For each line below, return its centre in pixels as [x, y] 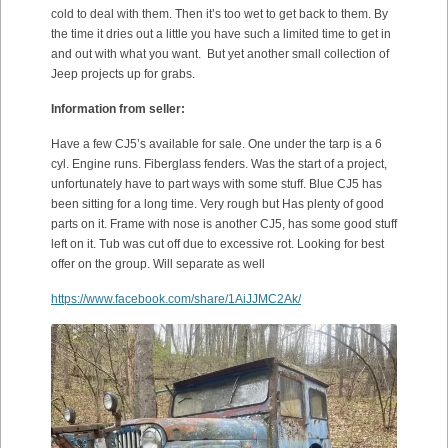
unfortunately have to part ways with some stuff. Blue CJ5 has [216, 184]
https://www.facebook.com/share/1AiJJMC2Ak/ [176, 299]
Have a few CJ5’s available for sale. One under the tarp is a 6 [216, 144]
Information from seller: [118, 109]
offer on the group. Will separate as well [158, 264]
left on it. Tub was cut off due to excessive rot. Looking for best [217, 244]
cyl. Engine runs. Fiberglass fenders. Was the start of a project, [219, 164]
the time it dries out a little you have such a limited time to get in [221, 34]
